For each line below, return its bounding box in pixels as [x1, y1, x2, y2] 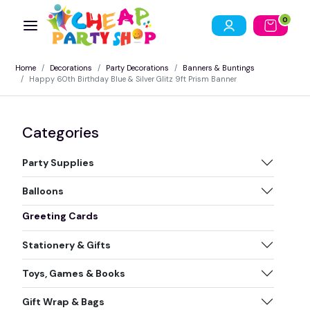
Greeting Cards [22, 209, 98, 222]
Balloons [22, 184, 64, 197]
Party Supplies [22, 156, 94, 169]
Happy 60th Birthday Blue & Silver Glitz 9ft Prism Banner [29, 73, 237, 84]
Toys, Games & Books [22, 266, 125, 280]
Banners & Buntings [183, 62, 255, 73]
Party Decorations [106, 62, 169, 73]
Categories [22, 122, 99, 143]
